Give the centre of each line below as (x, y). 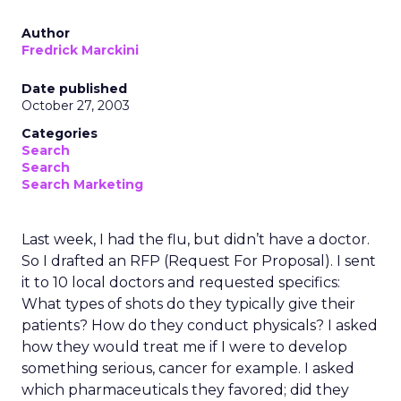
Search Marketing (82, 184)
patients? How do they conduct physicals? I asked (200, 325)
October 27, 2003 (76, 106)
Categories (60, 133)
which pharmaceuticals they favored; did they (185, 390)
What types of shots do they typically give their (188, 304)
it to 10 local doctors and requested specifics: (181, 282)
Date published (74, 89)
